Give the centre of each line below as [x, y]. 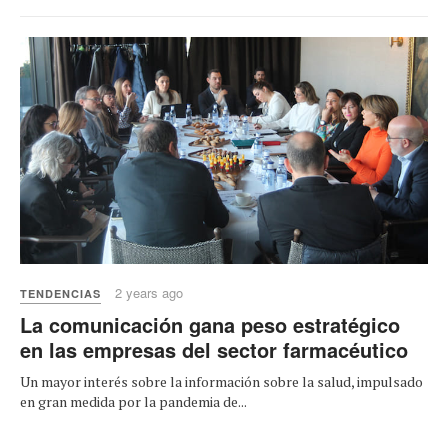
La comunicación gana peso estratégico [210, 325]
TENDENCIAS [60, 294]
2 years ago [149, 293]
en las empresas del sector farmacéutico [214, 350]
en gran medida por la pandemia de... [133, 402]
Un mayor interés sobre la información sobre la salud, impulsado [221, 382]
